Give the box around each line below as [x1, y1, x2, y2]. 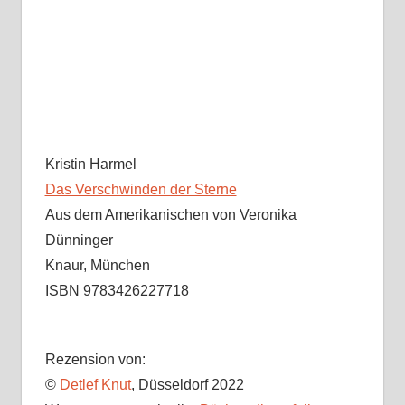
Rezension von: [44, 352, 146, 368]
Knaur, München [44, 258, 150, 274]
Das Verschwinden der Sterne [44, 182, 237, 198]
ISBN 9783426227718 [44, 283, 189, 299]
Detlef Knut [59, 377, 131, 393]
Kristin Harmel [44, 156, 137, 173]
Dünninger [44, 232, 113, 249]
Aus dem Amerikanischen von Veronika [44, 207, 297, 223]
